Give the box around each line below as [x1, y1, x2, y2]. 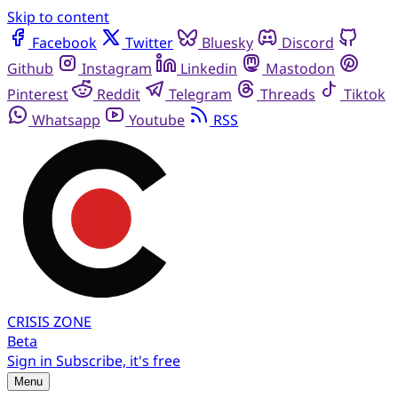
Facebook [32, 33, 97, 52]
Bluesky [202, 33, 253, 52]
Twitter [125, 33, 173, 52]
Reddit [97, 84, 140, 104]
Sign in [7, 351, 52, 370]
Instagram [82, 59, 152, 78]
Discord [282, 33, 334, 52]
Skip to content [7, 7, 109, 27]
